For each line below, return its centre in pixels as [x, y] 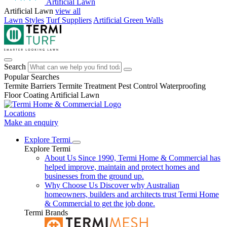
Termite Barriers [30, 86]
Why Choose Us [71, 185]
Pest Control [138, 86]
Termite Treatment [87, 86]
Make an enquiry [31, 122]
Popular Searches [32, 77]
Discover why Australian [140, 185]
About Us [60, 158]
